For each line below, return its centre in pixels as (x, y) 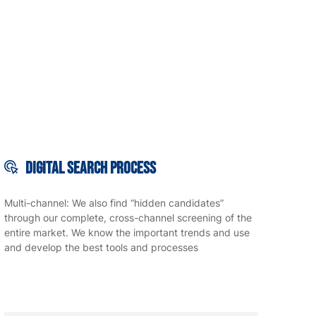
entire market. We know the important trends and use (127, 233)
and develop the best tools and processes (101, 248)
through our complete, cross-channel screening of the (128, 218)
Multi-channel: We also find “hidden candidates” (114, 203)
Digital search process (91, 169)
